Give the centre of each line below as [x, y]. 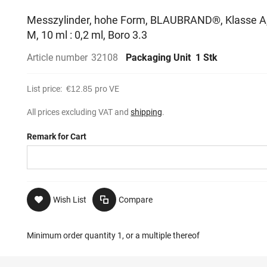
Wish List [70, 200]
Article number [58, 58]
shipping [147, 112]
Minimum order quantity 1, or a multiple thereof [114, 235]
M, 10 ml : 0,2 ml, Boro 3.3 [87, 35]
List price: [46, 89]
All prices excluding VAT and [79, 112]
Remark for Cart [57, 136]
